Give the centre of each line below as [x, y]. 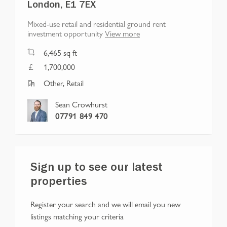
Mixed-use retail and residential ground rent [97, 24]
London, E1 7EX [62, 6]
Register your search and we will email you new [105, 204]
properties [59, 183]
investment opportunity [65, 33]
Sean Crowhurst [81, 104]
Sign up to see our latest [97, 169]
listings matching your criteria [77, 216]
